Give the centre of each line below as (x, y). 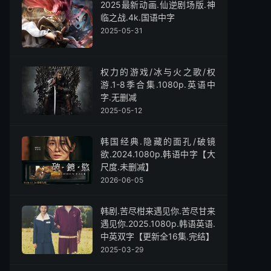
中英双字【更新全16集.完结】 (157, 236)
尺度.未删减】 (127, 167)
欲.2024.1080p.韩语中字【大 (158, 154)
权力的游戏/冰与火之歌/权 (158, 72)
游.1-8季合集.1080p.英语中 (158, 84)
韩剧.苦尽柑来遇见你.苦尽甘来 (158, 211)
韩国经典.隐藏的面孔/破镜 (158, 141)
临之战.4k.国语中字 (138, 17)
